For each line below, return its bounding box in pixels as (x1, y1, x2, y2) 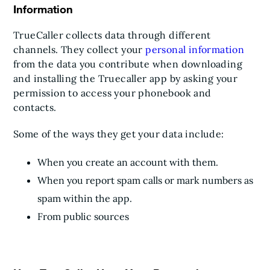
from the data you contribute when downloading (13, 58, 242, 70)
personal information (145, 43, 245, 55)
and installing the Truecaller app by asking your (13, 72, 238, 84)
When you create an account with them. (37, 156, 221, 168)
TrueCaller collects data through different (13, 29, 211, 41)
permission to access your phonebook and (13, 87, 212, 99)
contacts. (13, 101, 60, 113)
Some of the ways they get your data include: (13, 128, 224, 140)
